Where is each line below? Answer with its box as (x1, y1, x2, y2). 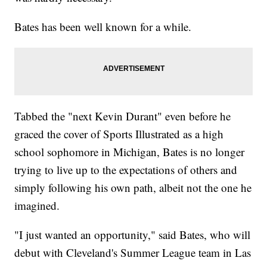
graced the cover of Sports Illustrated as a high (14, 126, 224, 142)
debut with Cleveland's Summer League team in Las (14, 245, 252, 260)
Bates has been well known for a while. (14, 19, 192, 35)
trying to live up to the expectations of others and (14, 162, 238, 178)
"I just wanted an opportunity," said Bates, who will (14, 227, 251, 243)
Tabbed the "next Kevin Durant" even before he (14, 108, 231, 124)
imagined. (14, 198, 60, 213)
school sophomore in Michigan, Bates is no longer (14, 144, 245, 160)
